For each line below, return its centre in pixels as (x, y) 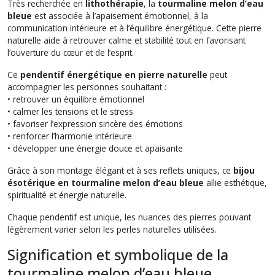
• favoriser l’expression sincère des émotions (95, 123)
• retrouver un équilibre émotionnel (76, 99)
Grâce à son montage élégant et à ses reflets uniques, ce (120, 170)
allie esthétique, (235, 182)
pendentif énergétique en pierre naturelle (114, 74)
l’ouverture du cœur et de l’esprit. (71, 52)
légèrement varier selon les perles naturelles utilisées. (112, 229)
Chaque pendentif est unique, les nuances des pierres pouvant (129, 217)
